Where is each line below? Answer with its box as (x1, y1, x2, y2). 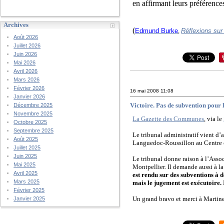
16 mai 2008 (130, 87, 159, 93)
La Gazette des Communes (132, 115, 204, 123)
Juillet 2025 (13, 144, 41, 150)
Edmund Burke (135, 26, 178, 34)
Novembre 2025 (13, 110, 53, 116)
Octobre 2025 (13, 119, 47, 125)
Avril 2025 (13, 170, 38, 176)
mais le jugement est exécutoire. (132, 179, 222, 187)
